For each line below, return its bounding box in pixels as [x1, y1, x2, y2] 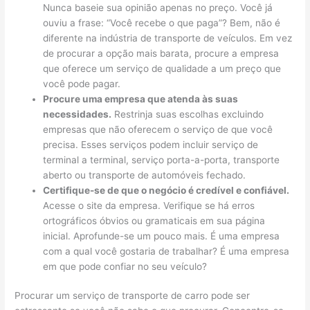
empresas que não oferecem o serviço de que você [43, 123, 273, 135]
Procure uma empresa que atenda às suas [43, 93, 239, 104]
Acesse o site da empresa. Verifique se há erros [43, 199, 255, 211]
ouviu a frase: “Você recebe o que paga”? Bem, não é [43, 17, 281, 28]
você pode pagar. [43, 77, 121, 89]
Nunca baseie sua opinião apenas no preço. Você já [43, 1, 273, 13]
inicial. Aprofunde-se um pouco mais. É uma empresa [43, 230, 280, 241]
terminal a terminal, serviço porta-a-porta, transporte [43, 154, 283, 165]
